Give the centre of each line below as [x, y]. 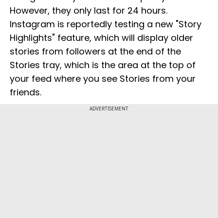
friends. [26, 92]
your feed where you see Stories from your [103, 79]
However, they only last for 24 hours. [89, 11]
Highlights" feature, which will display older [101, 38]
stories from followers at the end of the [95, 52]
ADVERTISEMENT [109, 109]
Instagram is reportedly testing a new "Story [106, 24]
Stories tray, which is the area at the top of [103, 65]
